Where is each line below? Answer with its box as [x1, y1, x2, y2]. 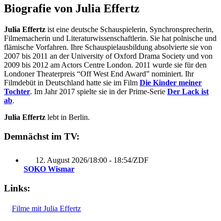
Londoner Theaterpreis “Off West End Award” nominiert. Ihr [4, 69, 194, 78]
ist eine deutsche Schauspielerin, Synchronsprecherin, [45, 25, 214, 34]
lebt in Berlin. [45, 112, 90, 121]
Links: [4, 183, 30, 193]
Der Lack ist [167, 87, 209, 96]
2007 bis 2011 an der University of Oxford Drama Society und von [4, 51, 213, 60]
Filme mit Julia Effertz [12, 204, 81, 213]
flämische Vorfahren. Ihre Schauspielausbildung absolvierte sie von [4, 42, 212, 51]
